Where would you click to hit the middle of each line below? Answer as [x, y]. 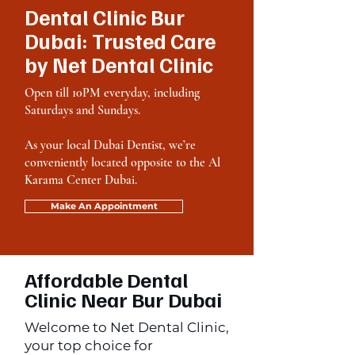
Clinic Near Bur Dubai [123, 299]
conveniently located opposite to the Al [122, 162]
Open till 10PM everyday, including [112, 93]
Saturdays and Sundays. [82, 110]
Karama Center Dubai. [81, 180]
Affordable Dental [106, 279]
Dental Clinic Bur [105, 17]
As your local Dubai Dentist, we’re [110, 145]
